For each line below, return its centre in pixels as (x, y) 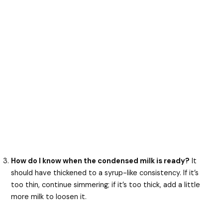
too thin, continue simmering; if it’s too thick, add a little (106, 185)
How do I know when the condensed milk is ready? (101, 161)
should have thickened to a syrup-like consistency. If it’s (105, 173)
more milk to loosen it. (49, 197)
